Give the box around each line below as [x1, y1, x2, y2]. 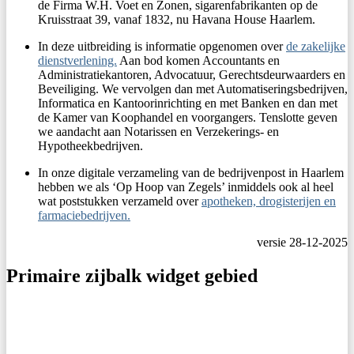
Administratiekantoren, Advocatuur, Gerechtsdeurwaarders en [38, 68, 345, 82]
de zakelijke [286, 40, 345, 54]
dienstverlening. [38, 54, 117, 68]
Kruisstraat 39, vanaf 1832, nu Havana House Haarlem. [38, 13, 315, 27]
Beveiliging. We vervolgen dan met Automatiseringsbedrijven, [38, 82, 348, 96]
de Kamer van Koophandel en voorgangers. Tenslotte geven [38, 111, 337, 125]
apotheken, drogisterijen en [201, 194, 336, 209]
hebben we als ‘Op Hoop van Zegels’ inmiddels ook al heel [38, 180, 333, 194]
